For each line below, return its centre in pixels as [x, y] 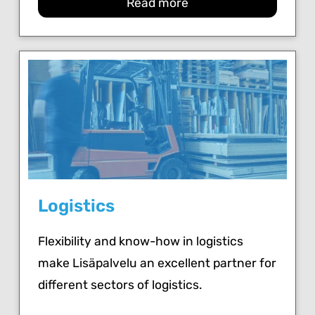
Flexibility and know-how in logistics [141, 241]
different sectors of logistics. [120, 284]
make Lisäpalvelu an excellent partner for [157, 263]
